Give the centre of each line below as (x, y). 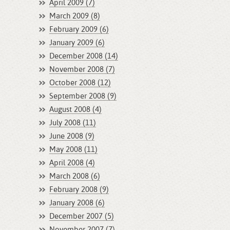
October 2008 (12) (80, 83)
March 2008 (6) (75, 176)
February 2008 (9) (79, 190)
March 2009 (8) (75, 16)
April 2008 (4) (72, 163)
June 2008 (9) (72, 136)
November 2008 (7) (82, 70)
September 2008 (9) (83, 96)
